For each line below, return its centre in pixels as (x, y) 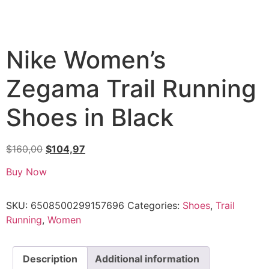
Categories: (155, 206)
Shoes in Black (90, 117)
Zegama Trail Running (131, 89)
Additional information (147, 259)
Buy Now (26, 172)
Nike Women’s (86, 60)
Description (50, 259)
